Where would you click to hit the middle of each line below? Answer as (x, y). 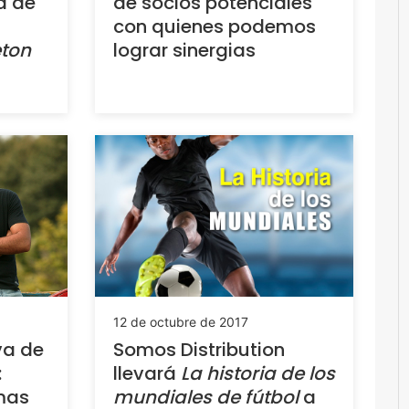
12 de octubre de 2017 (180, 322)
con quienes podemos (214, 26)
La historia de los (257, 374)
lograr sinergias (184, 50)
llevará (147, 374)
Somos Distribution (199, 350)
